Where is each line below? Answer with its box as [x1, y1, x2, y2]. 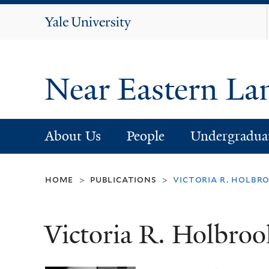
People [126, 127, 165, 145]
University [71, 29, 132, 45]
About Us [44, 127, 101, 145]
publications [90, 174, 157, 186]
